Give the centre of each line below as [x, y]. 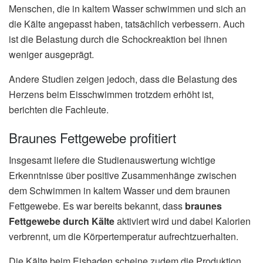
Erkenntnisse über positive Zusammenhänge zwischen [123, 176]
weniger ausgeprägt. [51, 55]
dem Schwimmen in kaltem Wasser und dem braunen [119, 191]
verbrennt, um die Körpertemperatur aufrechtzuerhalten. [124, 237]
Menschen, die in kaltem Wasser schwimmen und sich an [127, 9]
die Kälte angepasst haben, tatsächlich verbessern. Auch [127, 24]
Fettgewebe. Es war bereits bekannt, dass [97, 206]
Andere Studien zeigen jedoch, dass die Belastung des [123, 79]
